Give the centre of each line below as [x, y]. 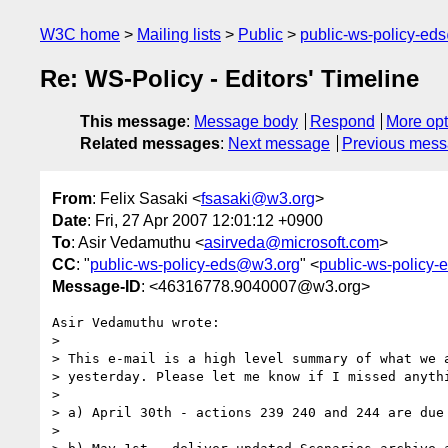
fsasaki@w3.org [258, 198]
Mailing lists [179, 34]
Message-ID [96, 286]
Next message [279, 144]
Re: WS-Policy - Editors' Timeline [229, 79]
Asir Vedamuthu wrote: [136, 322]
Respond [342, 122]
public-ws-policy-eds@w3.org [195, 264]
